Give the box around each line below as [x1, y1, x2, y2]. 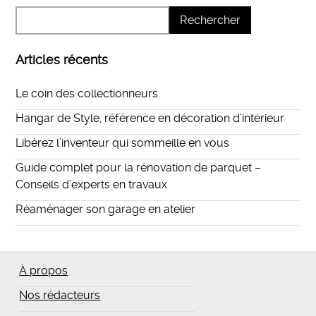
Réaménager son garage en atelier [16, 202, 196, 217]
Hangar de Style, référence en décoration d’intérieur [16, 111, 285, 126]
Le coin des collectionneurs [16, 87, 159, 101]
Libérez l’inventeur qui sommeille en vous [16, 136, 230, 150]
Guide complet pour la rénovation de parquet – [16, 161, 262, 175]
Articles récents [16, 52, 109, 67]
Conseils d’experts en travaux [16, 178, 168, 192]
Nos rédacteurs [19, 288, 101, 303]
